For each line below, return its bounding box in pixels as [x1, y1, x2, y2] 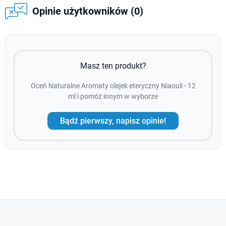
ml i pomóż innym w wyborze [68, 92, 158, 101]
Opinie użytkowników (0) [32, 5, 143, 18]
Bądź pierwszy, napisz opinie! [60, 116, 166, 126]
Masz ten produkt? [80, 61, 146, 71]
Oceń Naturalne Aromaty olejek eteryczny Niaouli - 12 [30, 82, 196, 90]
